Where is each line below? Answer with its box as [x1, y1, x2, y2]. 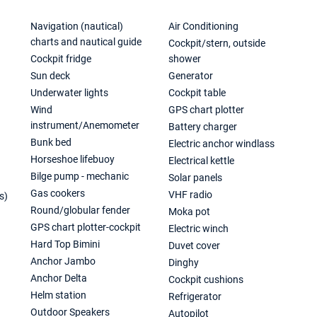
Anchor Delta [30, 272, 88, 284]
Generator [168, 70, 214, 81]
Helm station [30, 289, 87, 301]
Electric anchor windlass [168, 138, 275, 149]
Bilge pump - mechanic [30, 171, 129, 182]
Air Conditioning [168, 21, 239, 32]
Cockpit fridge [30, 53, 92, 64]
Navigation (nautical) [30, 21, 124, 32]
